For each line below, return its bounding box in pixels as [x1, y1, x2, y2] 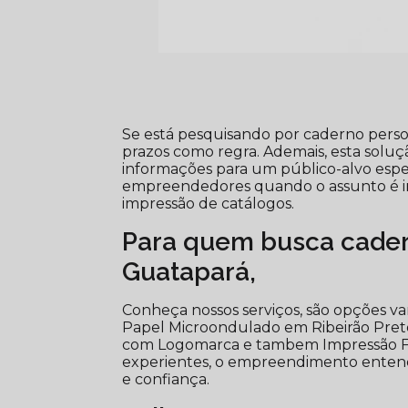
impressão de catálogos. [122, 195, 295, 212]
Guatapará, [122, 257, 257, 287]
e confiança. [122, 371, 210, 388]
